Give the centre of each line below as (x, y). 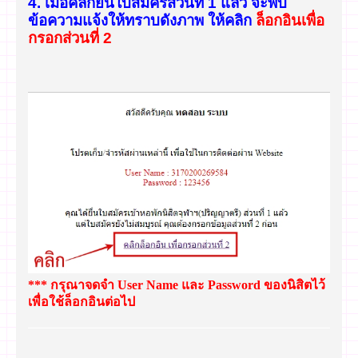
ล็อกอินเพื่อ (290, 21)
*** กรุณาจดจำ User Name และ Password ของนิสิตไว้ (177, 285)
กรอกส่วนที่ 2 (70, 38)
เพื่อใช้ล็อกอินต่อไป (82, 302)
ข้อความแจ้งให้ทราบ (94, 21)
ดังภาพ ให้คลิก (206, 21)
